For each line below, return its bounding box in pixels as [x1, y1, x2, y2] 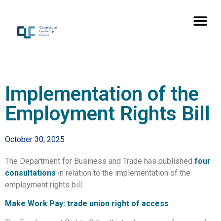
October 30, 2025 [5, 135, 65, 144]
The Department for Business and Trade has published [5, 156, 194, 166]
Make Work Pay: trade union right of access [5, 199, 169, 209]
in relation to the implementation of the [56, 168, 190, 178]
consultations [5, 168, 56, 178]
